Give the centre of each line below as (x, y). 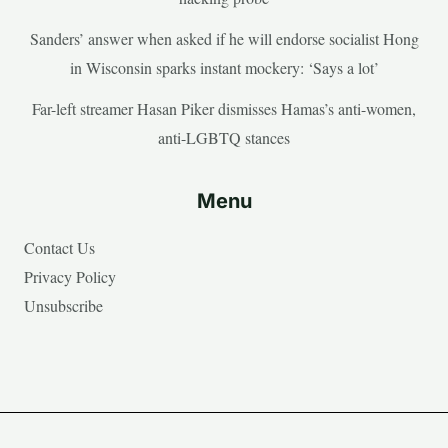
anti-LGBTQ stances (224, 137)
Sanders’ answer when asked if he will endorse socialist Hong (224, 38)
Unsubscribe (63, 305)
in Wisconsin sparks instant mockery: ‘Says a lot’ (224, 67)
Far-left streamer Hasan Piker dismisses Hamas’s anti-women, (224, 108)
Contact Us (59, 247)
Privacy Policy (70, 276)
